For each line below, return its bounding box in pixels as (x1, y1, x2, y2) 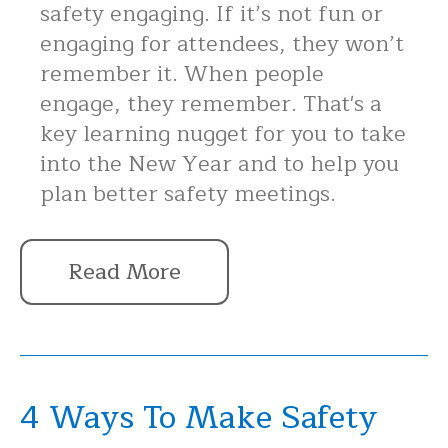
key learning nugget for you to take (40, 115, 406, 152)
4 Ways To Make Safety (20, 390, 378, 444)
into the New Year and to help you (40, 145, 399, 182)
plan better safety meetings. (40, 175, 336, 212)
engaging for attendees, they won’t (40, 25, 404, 62)
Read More (68, 253, 181, 290)
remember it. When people (40, 55, 324, 92)
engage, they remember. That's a (40, 85, 382, 122)
